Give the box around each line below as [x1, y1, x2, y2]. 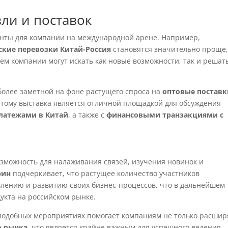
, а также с [68, 110, 107, 120]
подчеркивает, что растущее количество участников [11, 168, 200, 178]
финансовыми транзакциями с [106, 110, 224, 120]
